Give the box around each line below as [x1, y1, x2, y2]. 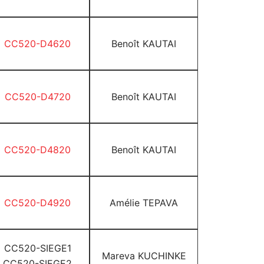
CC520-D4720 [4, 91, 71, 103]
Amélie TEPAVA [110, 197, 178, 209]
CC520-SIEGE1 [4, 242, 71, 254]
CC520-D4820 [4, 144, 71, 156]
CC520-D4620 [4, 38, 71, 49]
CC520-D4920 [4, 197, 71, 209]
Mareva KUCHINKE [101, 250, 186, 262]
